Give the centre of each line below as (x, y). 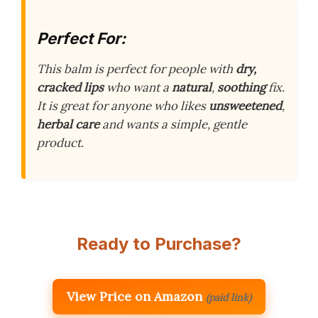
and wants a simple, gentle (173, 125)
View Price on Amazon (135, 296)
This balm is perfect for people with (136, 69)
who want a (138, 88)
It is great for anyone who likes (123, 106)
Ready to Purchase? (159, 243)
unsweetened (245, 106)
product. (60, 143)
